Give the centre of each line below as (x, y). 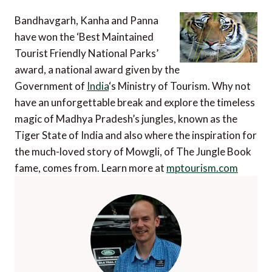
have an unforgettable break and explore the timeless (135, 103)
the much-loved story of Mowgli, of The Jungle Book (133, 152)
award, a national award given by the (97, 70)
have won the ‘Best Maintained (84, 37)
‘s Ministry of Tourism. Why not (180, 86)
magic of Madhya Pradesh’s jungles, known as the (126, 119)
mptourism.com (202, 168)
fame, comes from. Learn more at (90, 168)
